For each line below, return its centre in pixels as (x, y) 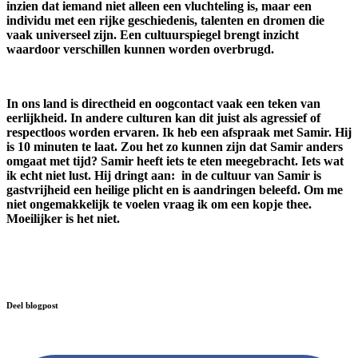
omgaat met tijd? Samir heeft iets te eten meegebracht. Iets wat (175, 161)
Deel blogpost (32, 306)
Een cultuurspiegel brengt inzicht (209, 35)
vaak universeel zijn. (62, 35)
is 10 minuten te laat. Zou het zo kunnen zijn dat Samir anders (175, 147)
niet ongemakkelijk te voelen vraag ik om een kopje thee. (159, 205)
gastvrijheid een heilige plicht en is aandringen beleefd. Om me (175, 190)
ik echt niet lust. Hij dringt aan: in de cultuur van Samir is (164, 176)
